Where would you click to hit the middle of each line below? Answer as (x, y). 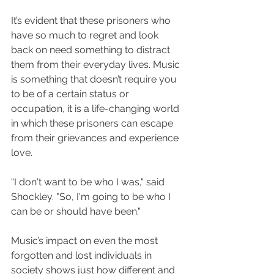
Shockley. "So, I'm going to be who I (92, 197)
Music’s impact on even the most (86, 241)
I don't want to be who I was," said (91, 182)
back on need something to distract (92, 50)
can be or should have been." (77, 212)
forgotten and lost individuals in (83, 256)
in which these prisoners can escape (93, 124)
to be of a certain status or (71, 94)
